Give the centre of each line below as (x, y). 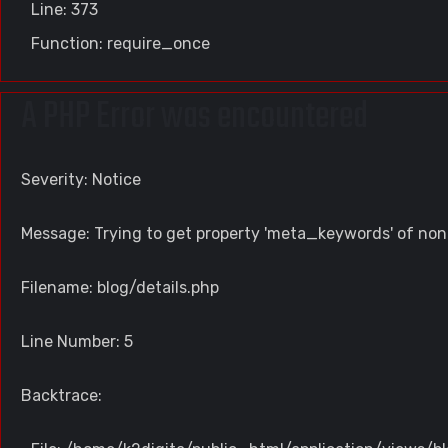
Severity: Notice (81, 179)
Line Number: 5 (77, 341)
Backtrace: (61, 395)
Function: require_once (120, 43)
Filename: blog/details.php (120, 287)
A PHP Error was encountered (194, 117)
